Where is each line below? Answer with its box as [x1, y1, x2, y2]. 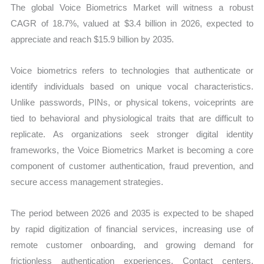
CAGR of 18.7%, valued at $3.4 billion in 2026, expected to [11, 18, 253, 28]
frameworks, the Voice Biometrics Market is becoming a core [11, 145, 253, 156]
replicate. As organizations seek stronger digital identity [11, 129, 253, 140]
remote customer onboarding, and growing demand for [11, 240, 253, 250]
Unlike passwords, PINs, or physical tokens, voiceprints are [11, 97, 253, 108]
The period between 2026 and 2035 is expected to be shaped [11, 208, 253, 219]
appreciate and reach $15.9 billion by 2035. [11, 34, 174, 44]
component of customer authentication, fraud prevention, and [11, 161, 253, 171]
